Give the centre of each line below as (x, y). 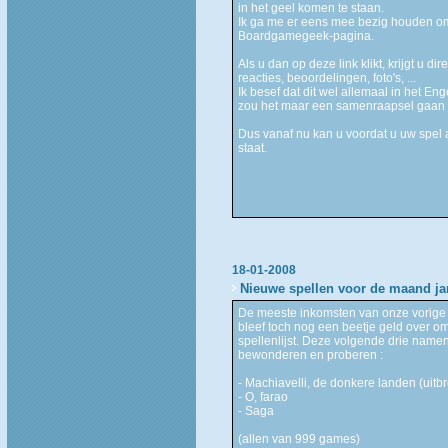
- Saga (255, 410)
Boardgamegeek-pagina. (305, 35)
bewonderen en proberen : (310, 354)
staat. (252, 147)
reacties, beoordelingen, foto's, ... (326, 77)
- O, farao (262, 396)
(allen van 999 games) (298, 438)
